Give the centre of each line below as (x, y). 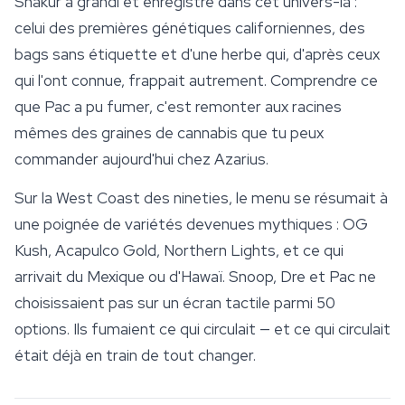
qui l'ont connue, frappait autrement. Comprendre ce (196, 81)
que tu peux (281, 133)
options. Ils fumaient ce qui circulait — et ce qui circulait (202, 330)
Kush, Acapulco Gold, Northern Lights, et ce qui (179, 251)
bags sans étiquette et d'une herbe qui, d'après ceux (197, 55)
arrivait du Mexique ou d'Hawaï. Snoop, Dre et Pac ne (195, 277)
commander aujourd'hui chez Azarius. (141, 160)
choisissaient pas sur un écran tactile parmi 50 (175, 303)
